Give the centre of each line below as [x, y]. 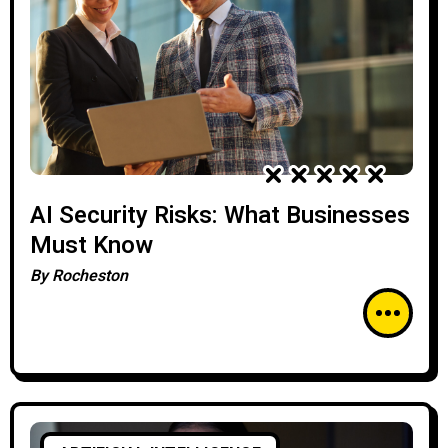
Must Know [91, 245]
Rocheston [90, 276]
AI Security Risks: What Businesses [220, 215]
